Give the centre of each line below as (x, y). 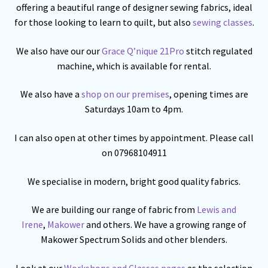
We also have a (51, 94)
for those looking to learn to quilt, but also (103, 22)
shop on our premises (125, 94)
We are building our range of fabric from (114, 210)
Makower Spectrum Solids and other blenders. (134, 240)
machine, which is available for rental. (134, 66)
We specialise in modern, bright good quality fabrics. (134, 181)
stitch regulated (218, 51)
